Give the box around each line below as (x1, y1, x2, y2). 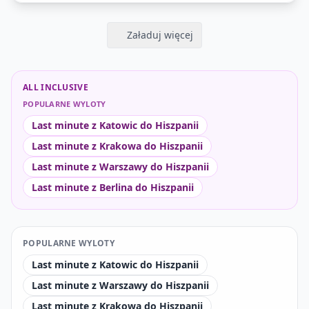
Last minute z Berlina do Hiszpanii (32, 181, 194, 194)
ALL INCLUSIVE (23, 81, 88, 93)
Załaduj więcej (127, 28, 193, 41)
